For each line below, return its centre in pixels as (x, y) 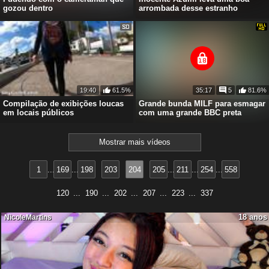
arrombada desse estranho (188, 8)
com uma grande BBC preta (190, 112)
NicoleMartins (28, 217)
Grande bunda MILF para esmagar (202, 103)
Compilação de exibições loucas (63, 103)
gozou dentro (28, 8)
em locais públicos (38, 112)
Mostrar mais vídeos (134, 142)
